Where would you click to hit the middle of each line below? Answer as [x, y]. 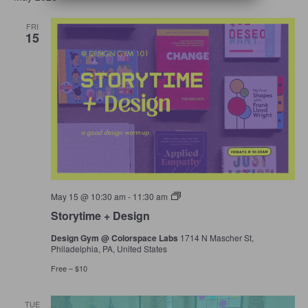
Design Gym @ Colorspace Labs [115, 238]
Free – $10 [69, 268]
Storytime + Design [100, 216]
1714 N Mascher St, [217, 238]
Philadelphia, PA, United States [109, 249]
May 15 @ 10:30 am [88, 197]
